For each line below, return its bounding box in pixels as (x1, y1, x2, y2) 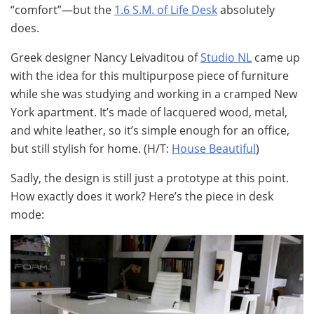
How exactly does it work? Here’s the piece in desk (11, 188, 273, 204)
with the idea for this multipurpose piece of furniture (11, 67, 289, 83)
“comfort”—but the (11, 1, 114, 18)
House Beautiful (172, 140, 256, 156)
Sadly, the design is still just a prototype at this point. (11, 170, 289, 186)
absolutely (217, 1, 275, 18)
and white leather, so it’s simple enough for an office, (11, 122, 289, 138)
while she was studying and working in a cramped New (11, 86, 297, 102)
